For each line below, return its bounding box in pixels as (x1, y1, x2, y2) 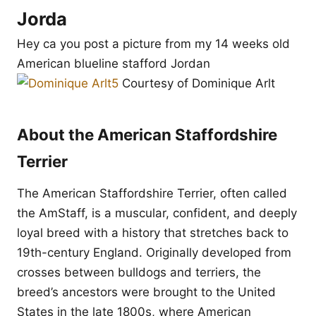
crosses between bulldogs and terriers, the (17, 265, 261, 279)
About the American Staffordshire (17, 125, 277, 144)
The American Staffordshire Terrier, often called (17, 186, 287, 200)
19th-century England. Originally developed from (17, 245, 291, 260)
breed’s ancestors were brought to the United (17, 285, 276, 299)
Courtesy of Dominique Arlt (119, 76, 275, 90)
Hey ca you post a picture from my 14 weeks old (17, 37, 290, 51)
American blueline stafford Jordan (17, 56, 210, 71)
